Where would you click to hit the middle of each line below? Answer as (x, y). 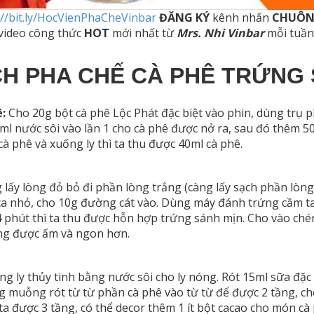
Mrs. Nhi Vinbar (222, 33)
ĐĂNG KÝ (184, 17)
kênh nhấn (240, 17)
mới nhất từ (143, 33)
